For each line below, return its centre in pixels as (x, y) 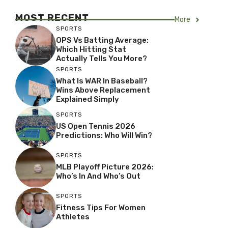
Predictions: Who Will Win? (104, 135)
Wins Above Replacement (103, 90)
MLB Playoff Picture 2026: (105, 167)
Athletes (73, 217)
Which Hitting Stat (91, 49)
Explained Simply (88, 99)
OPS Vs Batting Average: (102, 40)
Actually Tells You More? (102, 58)
